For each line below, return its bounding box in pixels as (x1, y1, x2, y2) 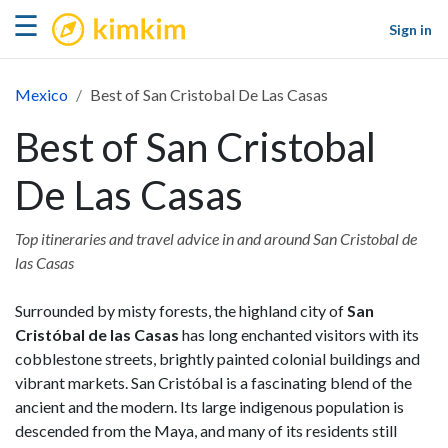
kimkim (51, 4, 117, 28)
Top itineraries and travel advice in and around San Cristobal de (15, 229, 417, 248)
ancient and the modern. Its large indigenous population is (15, 397, 404, 416)
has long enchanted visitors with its (179, 325, 419, 344)
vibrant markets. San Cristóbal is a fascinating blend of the (15, 373, 412, 392)
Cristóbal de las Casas (15, 325, 179, 344)
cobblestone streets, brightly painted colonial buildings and (15, 349, 420, 368)
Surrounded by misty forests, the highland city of (15, 301, 347, 320)
